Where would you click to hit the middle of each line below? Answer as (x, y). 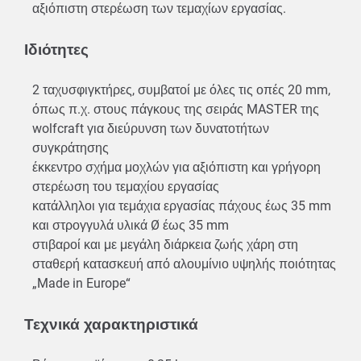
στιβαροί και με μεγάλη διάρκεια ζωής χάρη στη (165, 245)
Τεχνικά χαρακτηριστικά (111, 325)
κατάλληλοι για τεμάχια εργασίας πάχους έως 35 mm (182, 206)
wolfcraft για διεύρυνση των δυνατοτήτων (151, 129)
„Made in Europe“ (83, 284)
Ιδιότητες (56, 50)
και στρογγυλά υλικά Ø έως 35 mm (132, 226)
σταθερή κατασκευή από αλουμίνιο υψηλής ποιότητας (184, 264)
